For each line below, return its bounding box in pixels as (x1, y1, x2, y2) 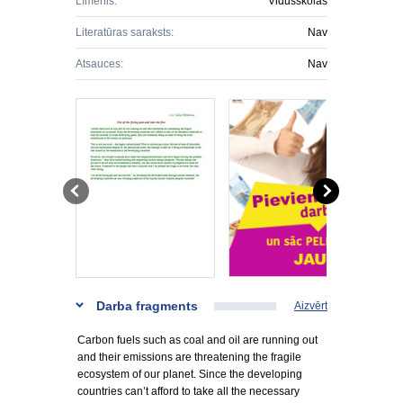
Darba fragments (96, 299, 198, 313)
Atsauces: (76, 58, 123, 70)
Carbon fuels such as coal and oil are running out (77, 334, 318, 346)
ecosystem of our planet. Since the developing (77, 368, 302, 381)
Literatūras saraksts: (76, 26, 174, 39)
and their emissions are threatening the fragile (77, 351, 301, 363)
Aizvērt (294, 300, 327, 312)
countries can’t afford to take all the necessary (77, 385, 300, 398)
